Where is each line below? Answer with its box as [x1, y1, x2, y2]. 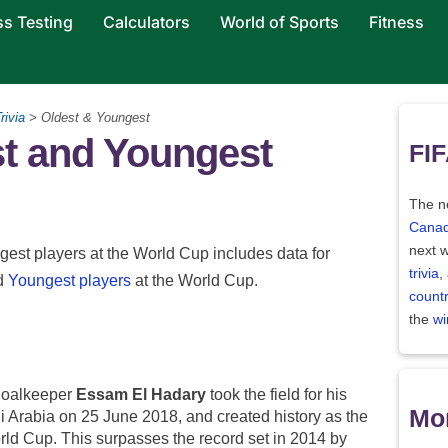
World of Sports [219, 12, 339, 32]
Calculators [102, 12, 190, 32]
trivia [409, 265, 439, 281]
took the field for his [206, 385, 347, 403]
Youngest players [8, 271, 131, 289]
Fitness [368, 12, 424, 32]
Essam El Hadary [76, 385, 206, 403]
